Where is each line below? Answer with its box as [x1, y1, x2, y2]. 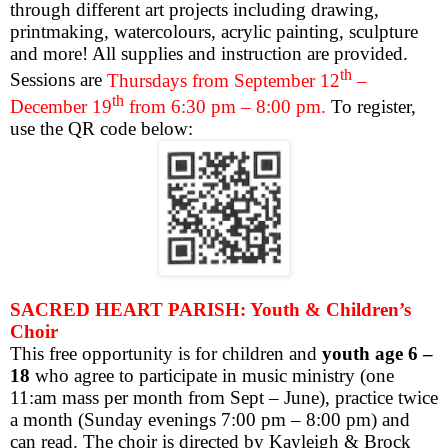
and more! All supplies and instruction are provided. [10, 43, 408, 65]
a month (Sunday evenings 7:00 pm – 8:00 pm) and [10, 409, 410, 431]
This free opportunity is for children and [10, 343, 322, 365]
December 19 [10, 95, 112, 117]
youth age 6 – [322, 343, 433, 365]
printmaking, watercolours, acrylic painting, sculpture [10, 21, 418, 43]
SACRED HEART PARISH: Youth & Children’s [10, 299, 411, 321]
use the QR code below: [10, 117, 193, 139]
